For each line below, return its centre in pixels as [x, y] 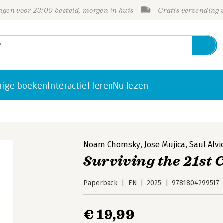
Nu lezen [131, 85]
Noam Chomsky [112, 145]
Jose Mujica [165, 145]
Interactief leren [80, 85]
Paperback [101, 183]
